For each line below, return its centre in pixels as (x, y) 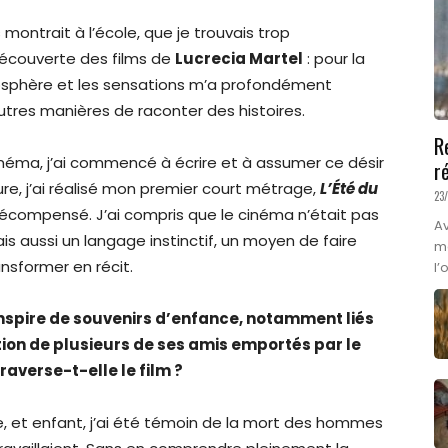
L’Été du (349, 189)
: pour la (334, 59)
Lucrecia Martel (239, 59)
